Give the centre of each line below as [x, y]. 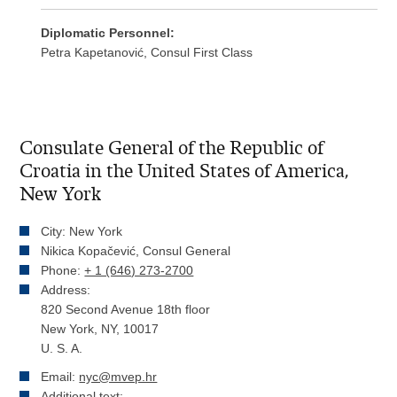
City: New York [82, 232]
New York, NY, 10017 [100, 329]
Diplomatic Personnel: [108, 33]
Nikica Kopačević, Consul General [136, 251]
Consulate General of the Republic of [172, 148]
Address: [66, 290]
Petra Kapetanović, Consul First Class [147, 53]
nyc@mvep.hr [118, 377]
